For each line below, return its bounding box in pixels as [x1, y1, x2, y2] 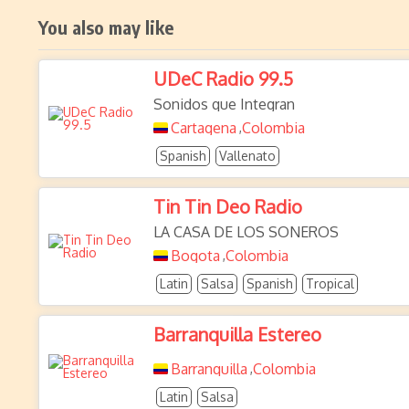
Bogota [171, 246, 220, 265]
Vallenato [219, 148, 276, 163]
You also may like [38, 16, 174, 38]
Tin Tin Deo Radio [153, 194, 302, 218]
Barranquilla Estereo [153, 322, 321, 346]
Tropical [306, 276, 354, 291]
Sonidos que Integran [153, 95, 295, 113]
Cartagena [171, 119, 236, 137]
